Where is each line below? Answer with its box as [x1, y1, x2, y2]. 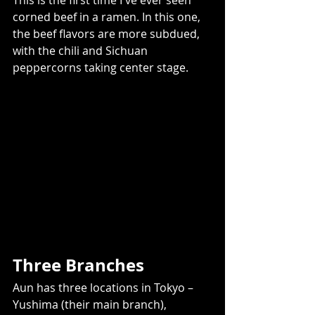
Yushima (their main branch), [13, 297, 169, 313]
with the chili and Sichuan [13, 43, 150, 59]
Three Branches [13, 253, 148, 278]
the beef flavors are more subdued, [13, 26, 205, 42]
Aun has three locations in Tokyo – [13, 280, 196, 296]
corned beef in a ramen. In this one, [13, 9, 203, 25]
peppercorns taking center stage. [13, 60, 194, 76]
